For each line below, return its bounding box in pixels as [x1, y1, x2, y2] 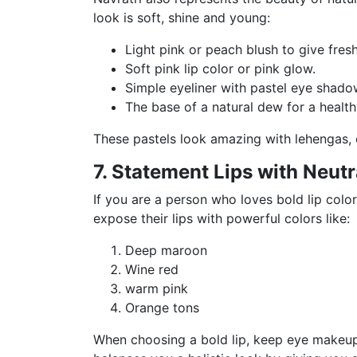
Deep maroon [125, 241, 207, 258]
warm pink [125, 280, 188, 296]
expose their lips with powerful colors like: [93, 210, 350, 226]
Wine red [125, 261, 178, 277]
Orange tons [125, 299, 199, 316]
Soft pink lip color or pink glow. [125, 60, 316, 76]
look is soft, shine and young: [93, 9, 270, 25]
